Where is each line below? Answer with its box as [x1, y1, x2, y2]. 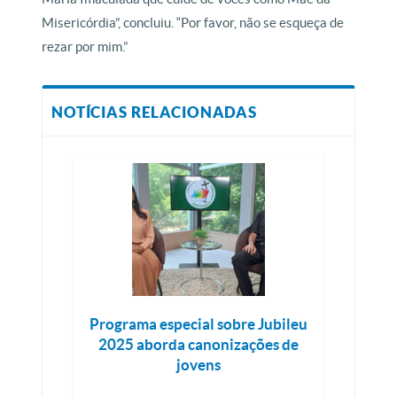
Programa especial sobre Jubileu [90, 315, 307, 333]
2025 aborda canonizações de [98, 336, 299, 354]
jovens [176, 356, 221, 374]
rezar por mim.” [42, 39, 128, 55]
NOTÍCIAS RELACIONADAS [51, 104, 257, 121]
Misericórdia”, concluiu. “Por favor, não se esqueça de [42, 15, 345, 31]
